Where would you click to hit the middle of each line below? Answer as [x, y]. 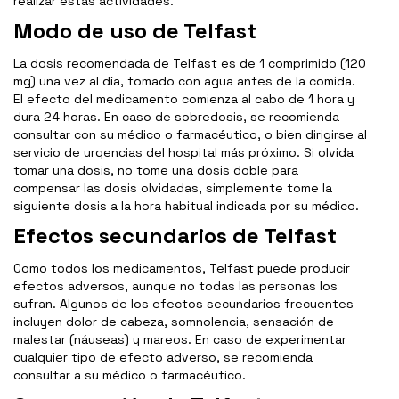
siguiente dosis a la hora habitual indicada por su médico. [186, 206]
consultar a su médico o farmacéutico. [130, 375]
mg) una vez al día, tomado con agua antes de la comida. [184, 81]
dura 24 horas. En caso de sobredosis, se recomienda [176, 117]
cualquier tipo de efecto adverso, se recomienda [163, 358]
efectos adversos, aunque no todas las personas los [175, 286]
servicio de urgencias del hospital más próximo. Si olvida [183, 153]
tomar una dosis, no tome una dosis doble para [156, 171]
